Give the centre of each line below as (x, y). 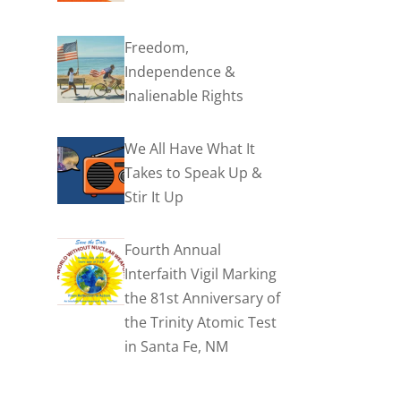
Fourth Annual (173, 250)
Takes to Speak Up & (194, 173)
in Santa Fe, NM (177, 346)
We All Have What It (190, 149)
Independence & (180, 72)
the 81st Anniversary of (203, 298)
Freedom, (157, 47)
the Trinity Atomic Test (201, 322)
